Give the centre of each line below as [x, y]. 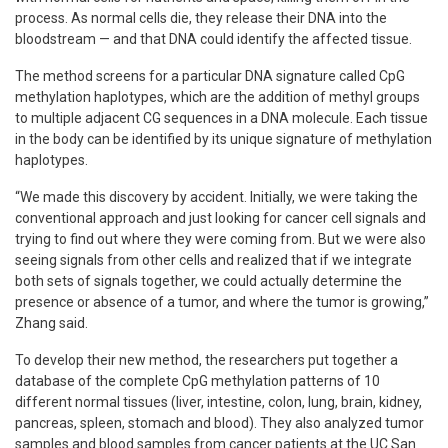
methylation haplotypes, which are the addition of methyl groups [217, 96]
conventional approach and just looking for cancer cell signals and [220, 217]
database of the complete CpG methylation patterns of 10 [197, 380]
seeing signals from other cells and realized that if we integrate [213, 259]
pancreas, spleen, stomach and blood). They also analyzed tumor [219, 422]
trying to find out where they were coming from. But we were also [220, 238]
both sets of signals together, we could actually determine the [208, 280]
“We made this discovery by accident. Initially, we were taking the [216, 196]
